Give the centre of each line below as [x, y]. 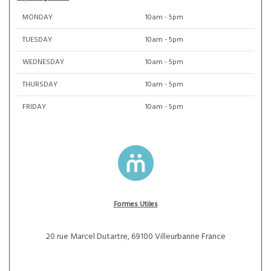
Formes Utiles [135, 204]
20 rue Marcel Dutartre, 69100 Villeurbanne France [135, 237]
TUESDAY [37, 40]
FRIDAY [34, 107]
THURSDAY [40, 85]
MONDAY [38, 18]
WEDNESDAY [43, 62]
